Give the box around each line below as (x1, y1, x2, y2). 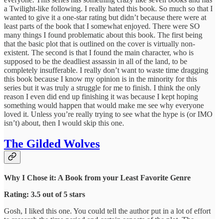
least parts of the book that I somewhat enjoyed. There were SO (4, 22, 200, 30)
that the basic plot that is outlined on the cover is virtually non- (4, 39, 195, 48)
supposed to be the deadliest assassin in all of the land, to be (4, 57, 187, 66)
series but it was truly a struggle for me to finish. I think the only (4, 83, 200, 92)
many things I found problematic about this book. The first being (4, 30, 202, 39)
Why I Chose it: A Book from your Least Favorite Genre (4, 173, 191, 182)
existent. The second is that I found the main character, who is (4, 48, 194, 57)
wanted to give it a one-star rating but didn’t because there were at (4, 13, 206, 22)
